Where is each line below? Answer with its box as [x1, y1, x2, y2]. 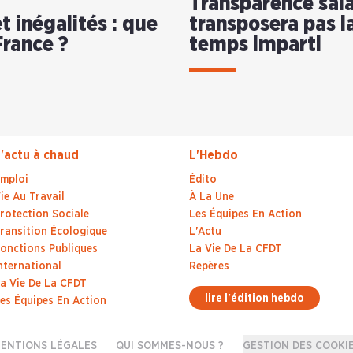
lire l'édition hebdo [205, 293, 304, 305]
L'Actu [189, 226, 221, 238]
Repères [189, 261, 229, 273]
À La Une [189, 191, 234, 203]
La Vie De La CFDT [189, 243, 282, 255]
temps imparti [189, 35, 321, 56]
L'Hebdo [189, 149, 238, 162]
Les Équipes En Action [189, 209, 302, 221]
